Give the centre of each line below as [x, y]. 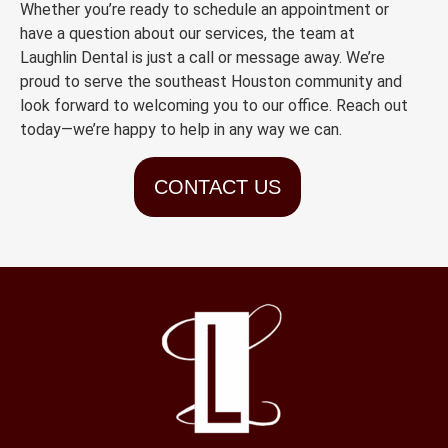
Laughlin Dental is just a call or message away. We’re [202, 58]
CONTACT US [217, 186]
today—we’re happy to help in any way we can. [181, 130]
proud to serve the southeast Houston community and [211, 82]
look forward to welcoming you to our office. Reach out [214, 106]
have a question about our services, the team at [187, 34]
